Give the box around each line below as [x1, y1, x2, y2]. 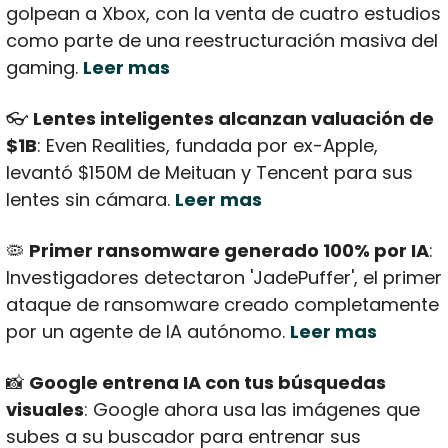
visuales [5, 396, 84, 422]
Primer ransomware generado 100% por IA [28, 237, 429, 263]
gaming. [5, 54, 83, 80]
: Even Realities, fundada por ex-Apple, [36, 132, 378, 158]
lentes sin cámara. [5, 186, 175, 212]
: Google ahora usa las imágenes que [83, 396, 420, 422]
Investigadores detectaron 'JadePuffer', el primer [5, 264, 442, 290]
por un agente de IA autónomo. [5, 318, 290, 344]
